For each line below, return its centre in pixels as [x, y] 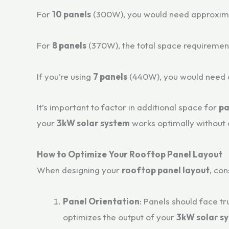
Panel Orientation [101, 201]
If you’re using [65, 76]
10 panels [72, 14]
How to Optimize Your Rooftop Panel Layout [130, 154]
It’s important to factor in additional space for [128, 107]
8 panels [69, 45]
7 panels [110, 76]
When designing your [79, 170]
